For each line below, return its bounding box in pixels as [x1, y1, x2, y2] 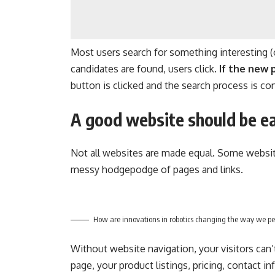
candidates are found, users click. [71, 62, 217, 75]
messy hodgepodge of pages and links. [71, 163, 244, 176]
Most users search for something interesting [71, 45, 268, 58]
